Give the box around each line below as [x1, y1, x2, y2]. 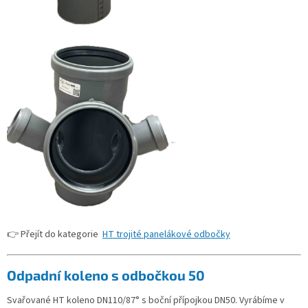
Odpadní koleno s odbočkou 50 [7, 267, 205, 284]
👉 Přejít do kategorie [7, 228, 102, 242]
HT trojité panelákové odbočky [102, 228, 230, 242]
